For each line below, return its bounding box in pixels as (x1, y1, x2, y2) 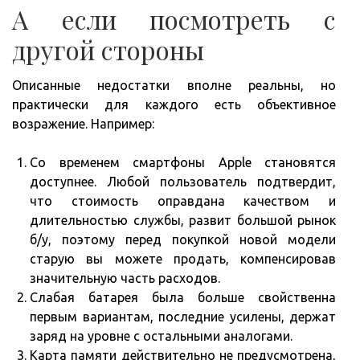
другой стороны (12, 32, 204, 67)
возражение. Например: (12, 117, 154, 132)
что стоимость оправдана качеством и (30, 194, 336, 209)
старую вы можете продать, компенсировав (30, 252, 336, 267)
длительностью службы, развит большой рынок (30, 213, 336, 228)
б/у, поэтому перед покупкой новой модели (30, 232, 336, 247)
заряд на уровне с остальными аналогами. (30, 329, 292, 344)
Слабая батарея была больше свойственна (30, 290, 336, 305)
